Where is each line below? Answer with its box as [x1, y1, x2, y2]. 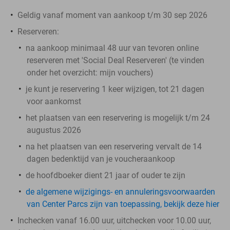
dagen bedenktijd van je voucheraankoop [27, 154, 175, 164]
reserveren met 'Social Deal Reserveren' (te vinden [27, 55, 204, 65]
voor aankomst [27, 96, 81, 106]
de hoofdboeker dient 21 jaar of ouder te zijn [26, 170, 185, 180]
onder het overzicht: [27, 67, 100, 78]
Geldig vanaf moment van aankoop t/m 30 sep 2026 [17, 10, 207, 20]
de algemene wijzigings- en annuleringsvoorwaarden [26, 186, 215, 197]
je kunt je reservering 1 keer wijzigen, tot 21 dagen [26, 84, 204, 94]
